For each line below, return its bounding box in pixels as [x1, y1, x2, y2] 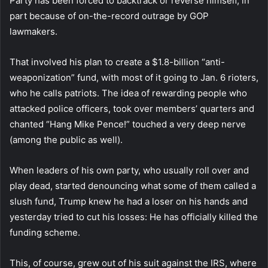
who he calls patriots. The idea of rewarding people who [10, 87, 247, 99]
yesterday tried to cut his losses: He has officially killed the [10, 211, 258, 223]
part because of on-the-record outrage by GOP [10, 10, 209, 22]
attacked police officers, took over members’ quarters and [10, 102, 254, 114]
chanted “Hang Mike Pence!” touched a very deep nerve [10, 118, 246, 130]
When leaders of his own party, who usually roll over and [10, 164, 249, 176]
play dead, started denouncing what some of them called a [10, 179, 256, 191]
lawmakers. [10, 25, 57, 37]
